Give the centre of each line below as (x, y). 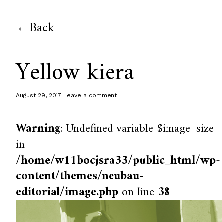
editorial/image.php (67, 192)
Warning (38, 129)
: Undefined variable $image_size (137, 129)
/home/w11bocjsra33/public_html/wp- (118, 161)
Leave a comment (90, 95)
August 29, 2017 (39, 95)
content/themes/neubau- (80, 176)
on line (138, 192)
